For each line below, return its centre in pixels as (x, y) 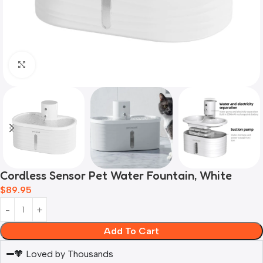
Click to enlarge (68, 65)
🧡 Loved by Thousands (64, 254)
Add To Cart (131, 231)
